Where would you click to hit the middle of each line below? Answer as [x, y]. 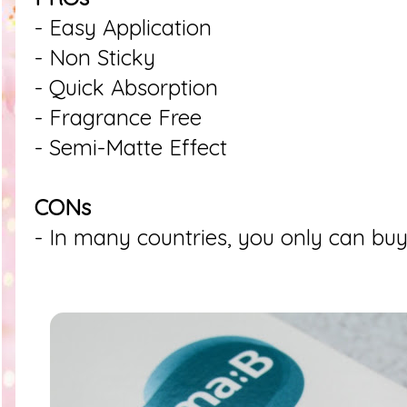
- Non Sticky [95, 57]
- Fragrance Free [118, 117]
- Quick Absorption [126, 87]
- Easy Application [123, 27]
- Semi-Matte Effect [131, 147]
